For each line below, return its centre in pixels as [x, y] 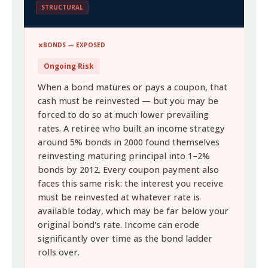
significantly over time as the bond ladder [125, 238]
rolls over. [59, 252]
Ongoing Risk [69, 66]
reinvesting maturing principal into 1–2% [124, 156]
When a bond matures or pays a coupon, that [133, 87]
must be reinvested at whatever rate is [119, 197]
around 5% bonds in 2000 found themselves [129, 142]
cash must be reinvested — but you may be [128, 101]
